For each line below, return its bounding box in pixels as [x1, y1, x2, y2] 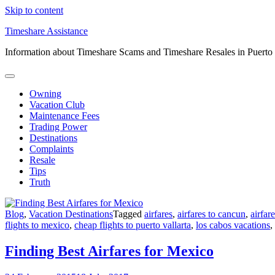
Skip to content [5, 5, 63, 15]
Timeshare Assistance [5, 26, 88, 36]
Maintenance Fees [29, 110, 99, 121]
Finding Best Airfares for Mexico [5, 242, 214, 259]
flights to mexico [5, 220, 69, 230]
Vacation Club [29, 99, 85, 110]
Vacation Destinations [29, 209, 113, 219]
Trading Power [29, 122, 87, 132]
